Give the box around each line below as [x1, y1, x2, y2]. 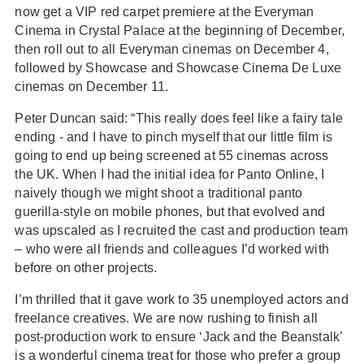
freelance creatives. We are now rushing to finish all [15, 311, 318, 325]
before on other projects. [15, 261, 158, 275]
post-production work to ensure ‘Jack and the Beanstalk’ [15, 330, 343, 344]
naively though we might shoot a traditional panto [15, 186, 303, 200]
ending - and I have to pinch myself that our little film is [15, 130, 332, 144]
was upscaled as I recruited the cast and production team [15, 223, 349, 237]
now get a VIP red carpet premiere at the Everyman [15, 5, 314, 19]
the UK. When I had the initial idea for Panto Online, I [15, 167, 325, 181]
